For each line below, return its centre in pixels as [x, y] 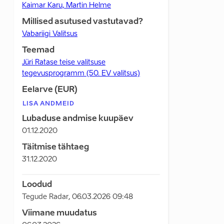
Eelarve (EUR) [50, 90]
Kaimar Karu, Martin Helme [66, 5]
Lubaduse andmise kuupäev [78, 119]
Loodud [37, 185]
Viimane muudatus [59, 213]
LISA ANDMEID [48, 104]
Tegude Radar [45, 197]
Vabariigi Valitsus [50, 34]
